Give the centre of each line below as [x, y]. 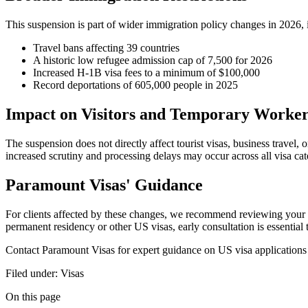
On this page [33, 296]
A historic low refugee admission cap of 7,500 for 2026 [153, 60]
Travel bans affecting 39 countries [106, 47]
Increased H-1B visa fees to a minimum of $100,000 [146, 72]
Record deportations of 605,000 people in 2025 [135, 85]
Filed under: [32, 273]
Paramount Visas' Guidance [104, 185]
